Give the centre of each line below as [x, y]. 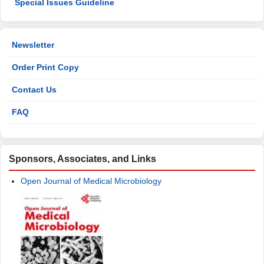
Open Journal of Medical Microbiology [91, 181]
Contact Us [34, 90]
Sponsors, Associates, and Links [82, 159]
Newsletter [33, 45]
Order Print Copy [45, 67]
